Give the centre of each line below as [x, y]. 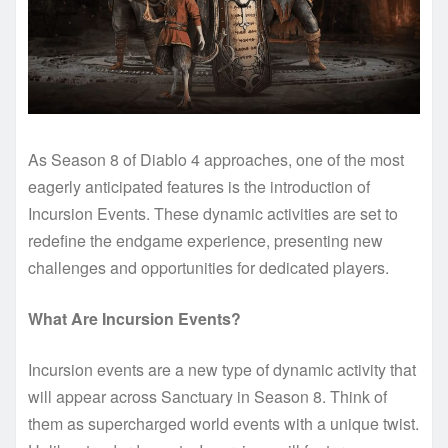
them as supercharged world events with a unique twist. [223, 424]
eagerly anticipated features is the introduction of [199, 187]
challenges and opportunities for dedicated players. [210, 268]
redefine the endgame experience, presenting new [205, 241]
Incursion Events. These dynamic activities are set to [213, 214]
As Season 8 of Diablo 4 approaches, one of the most [216, 160]
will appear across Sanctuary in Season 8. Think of [207, 397]
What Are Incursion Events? [134, 319]
